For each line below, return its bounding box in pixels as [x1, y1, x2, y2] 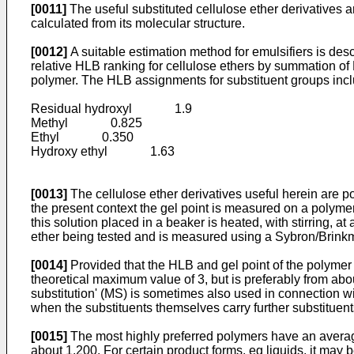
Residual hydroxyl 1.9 [31, 102, 192, 115]
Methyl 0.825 [31, 116, 142, 130]
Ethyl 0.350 [31, 130, 134, 144]
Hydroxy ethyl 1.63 [31, 145, 175, 158]
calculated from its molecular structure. [31, 17, 245, 30]
